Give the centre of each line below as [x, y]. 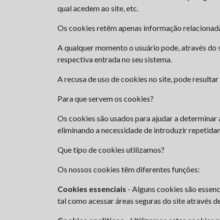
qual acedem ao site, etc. [98, 8]
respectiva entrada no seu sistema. [115, 59]
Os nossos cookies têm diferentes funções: [129, 169]
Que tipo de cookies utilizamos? [111, 150]
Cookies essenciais [92, 189]
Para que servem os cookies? [106, 98]
